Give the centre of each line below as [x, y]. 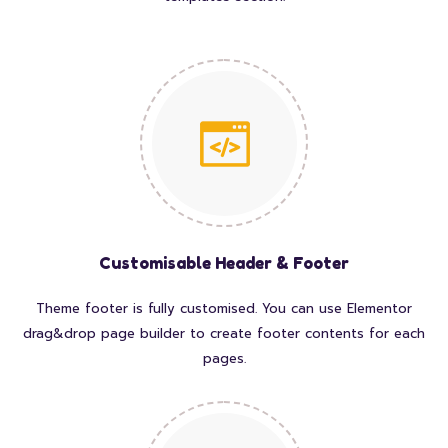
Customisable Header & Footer [224, 263]
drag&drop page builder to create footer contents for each [224, 334]
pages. [224, 359]
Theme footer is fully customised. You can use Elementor [224, 309]
